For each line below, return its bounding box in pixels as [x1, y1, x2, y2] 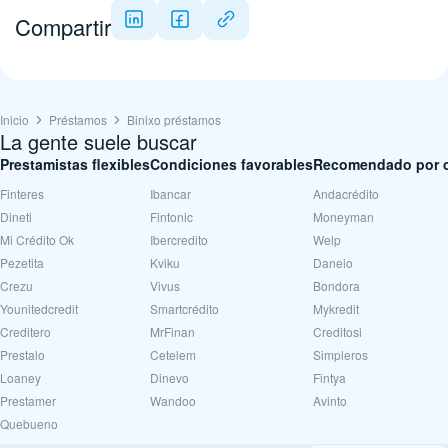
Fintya [313, 369, 346, 386]
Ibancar [150, 185, 191, 202]
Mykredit [313, 300, 359, 317]
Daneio [313, 254, 353, 271]
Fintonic [150, 208, 193, 225]
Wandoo [150, 392, 196, 409]
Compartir [15, 11, 111, 42]
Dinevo [150, 369, 189, 386]
